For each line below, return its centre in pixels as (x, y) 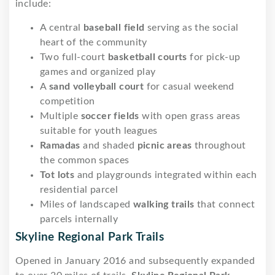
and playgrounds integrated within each (166, 175)
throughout (219, 145)
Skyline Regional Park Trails (90, 237)
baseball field (114, 27)
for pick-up (214, 57)
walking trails (164, 204)
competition (68, 101)
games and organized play (98, 72)
